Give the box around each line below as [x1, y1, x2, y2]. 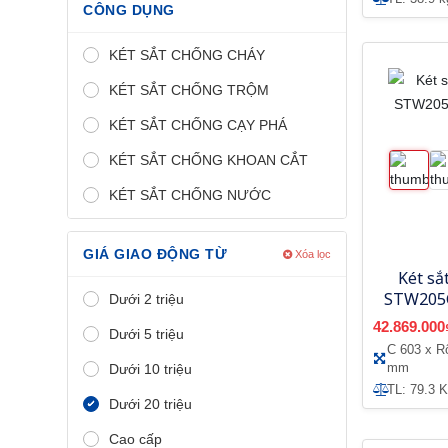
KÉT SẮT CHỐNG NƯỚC [109, 186, 271, 203]
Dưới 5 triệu [109, 325, 184, 342]
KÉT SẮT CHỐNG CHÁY [109, 46, 265, 63]
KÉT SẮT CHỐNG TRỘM [109, 81, 269, 98]
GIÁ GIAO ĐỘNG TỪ [83, 245, 227, 262]
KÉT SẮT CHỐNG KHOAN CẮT [109, 151, 308, 168]
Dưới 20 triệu [109, 395, 192, 412]
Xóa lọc [292, 247, 331, 260]
